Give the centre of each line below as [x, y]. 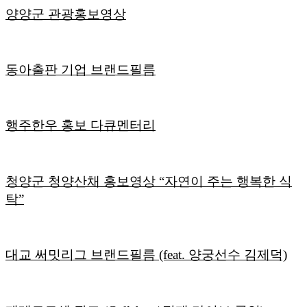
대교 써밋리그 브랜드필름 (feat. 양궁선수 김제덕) [146, 255]
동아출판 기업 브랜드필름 [81, 69]
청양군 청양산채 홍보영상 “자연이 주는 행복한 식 [149, 181]
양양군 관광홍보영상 [66, 14]
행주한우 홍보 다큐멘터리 [81, 125]
